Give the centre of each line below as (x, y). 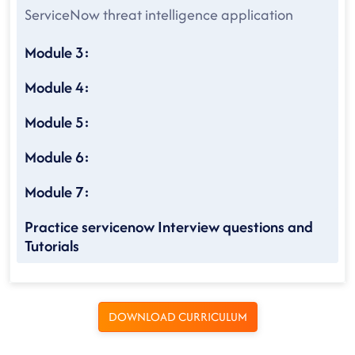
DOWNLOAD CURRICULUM (177, 317)
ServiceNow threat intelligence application (159, 15)
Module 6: (57, 157)
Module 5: (57, 122)
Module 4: (57, 87)
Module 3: (57, 52)
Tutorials (52, 246)
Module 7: (57, 192)
